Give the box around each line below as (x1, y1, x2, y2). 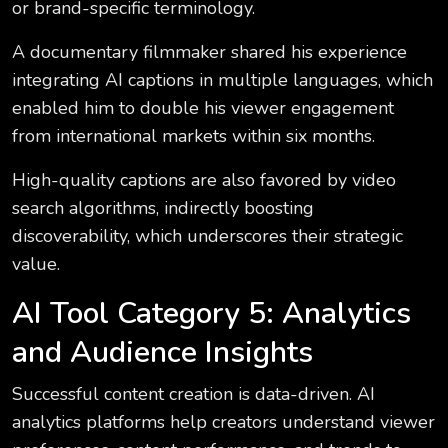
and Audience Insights (12, 332, 313, 374)
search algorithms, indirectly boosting (12, 196, 314, 221)
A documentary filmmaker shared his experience (12, 40, 407, 65)
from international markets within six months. (12, 124, 375, 149)
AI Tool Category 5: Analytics (12, 293, 411, 335)
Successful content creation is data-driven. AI (12, 382, 375, 407)
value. (12, 252, 60, 277)
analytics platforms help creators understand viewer (12, 410, 435, 435)
